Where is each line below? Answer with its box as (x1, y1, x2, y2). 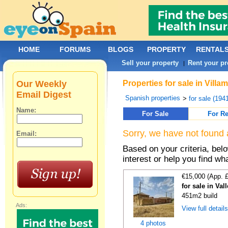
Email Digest (16, 90, 72, 100)
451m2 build (182, 192, 218, 199)
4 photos (140, 219, 166, 227)
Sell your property (122, 59, 179, 67)
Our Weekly (16, 79, 67, 89)
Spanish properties (125, 94, 181, 102)
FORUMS (60, 45, 91, 53)
